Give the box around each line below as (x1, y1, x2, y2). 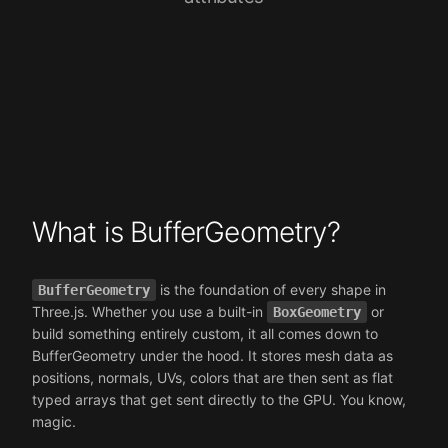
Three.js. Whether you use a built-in (32, 302, 267, 320)
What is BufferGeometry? (32, 214, 340, 249)
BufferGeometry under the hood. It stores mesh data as (32, 346, 393, 364)
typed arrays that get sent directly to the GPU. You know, (32, 390, 406, 408)
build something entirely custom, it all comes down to (32, 324, 378, 342)
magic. (32, 412, 76, 430)
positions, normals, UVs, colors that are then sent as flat (32, 368, 393, 386)
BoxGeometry (273, 303, 361, 320)
